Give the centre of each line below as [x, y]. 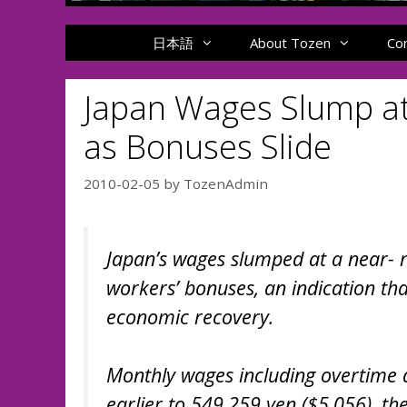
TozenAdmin [226, 183]
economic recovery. [190, 316]
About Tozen [291, 43]
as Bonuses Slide [208, 147]
